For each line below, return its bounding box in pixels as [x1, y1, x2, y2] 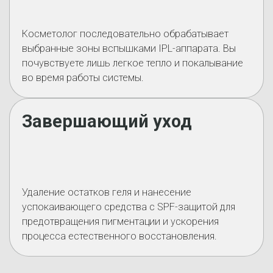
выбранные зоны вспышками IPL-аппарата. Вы [22, 43, 236, 54]
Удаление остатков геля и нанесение [22, 186, 191, 198]
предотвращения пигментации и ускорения [22, 216, 219, 227]
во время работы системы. [22, 72, 144, 83]
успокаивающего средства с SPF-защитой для [22, 201, 235, 213]
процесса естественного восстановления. [22, 230, 217, 242]
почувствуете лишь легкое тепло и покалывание [22, 57, 243, 69]
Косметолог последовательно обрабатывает [22, 28, 229, 40]
